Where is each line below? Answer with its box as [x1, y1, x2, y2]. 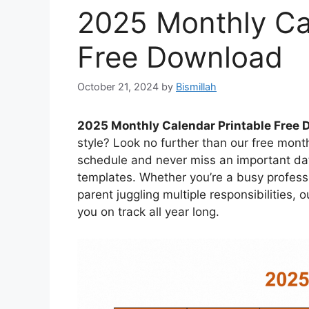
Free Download [77, 39, 283, 74]
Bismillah [176, 81, 217, 93]
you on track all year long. [77, 205, 219, 219]
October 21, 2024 [77, 81, 159, 93]
